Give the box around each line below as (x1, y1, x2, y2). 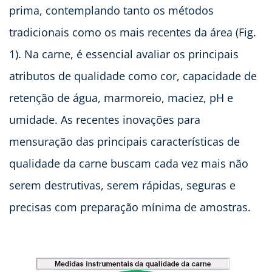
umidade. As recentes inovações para (9, 112, 200, 127)
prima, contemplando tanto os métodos (9, 3, 214, 18)
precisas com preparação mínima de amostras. (9, 200, 251, 215)
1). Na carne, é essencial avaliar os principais (9, 47, 239, 62)
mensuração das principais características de (9, 134, 240, 149)
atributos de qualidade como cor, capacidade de (9, 69, 257, 84)
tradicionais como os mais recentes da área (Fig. (9, 25, 256, 40)
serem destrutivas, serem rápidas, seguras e (9, 178, 236, 193)
